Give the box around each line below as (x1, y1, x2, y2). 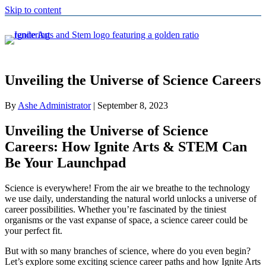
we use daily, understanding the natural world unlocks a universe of (5, 194, 256, 204)
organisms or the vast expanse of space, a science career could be (5, 215, 248, 226)
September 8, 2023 (97, 100, 168, 111)
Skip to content (5, 5, 61, 15)
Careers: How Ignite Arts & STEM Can (5, 139, 247, 155)
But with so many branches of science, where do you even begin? (5, 246, 251, 256)
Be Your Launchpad (5, 155, 126, 171)
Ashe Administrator (18, 100, 91, 111)
